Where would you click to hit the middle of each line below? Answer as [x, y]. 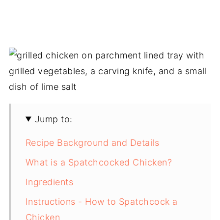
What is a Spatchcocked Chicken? [99, 162]
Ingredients [49, 182]
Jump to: [54, 119]
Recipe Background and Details [92, 142]
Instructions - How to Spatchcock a [101, 201]
